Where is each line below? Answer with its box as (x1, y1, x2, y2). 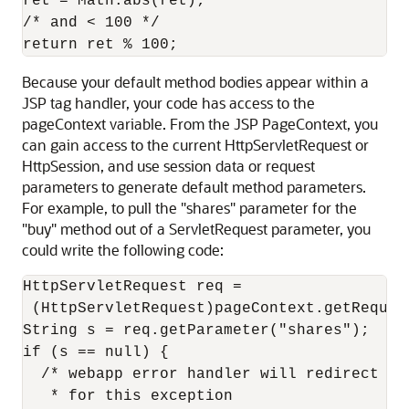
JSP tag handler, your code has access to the (22, 93, 315, 112)
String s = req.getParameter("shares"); (23, 322, 370, 339)
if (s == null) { (23, 344, 169, 361)
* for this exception (23, 388, 233, 404)
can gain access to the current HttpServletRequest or (22, 135, 369, 154)
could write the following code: (22, 240, 224, 259)
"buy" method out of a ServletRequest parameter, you (22, 219, 371, 238)
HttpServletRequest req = (23, 278, 242, 295)
